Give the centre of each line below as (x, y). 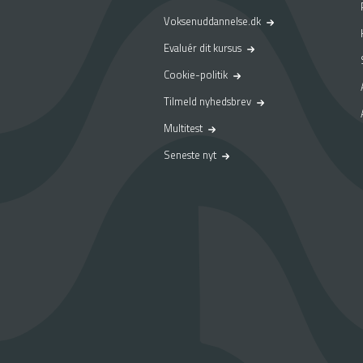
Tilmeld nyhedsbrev (207, 101)
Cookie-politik (196, 74)
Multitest (183, 128)
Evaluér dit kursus (203, 47)
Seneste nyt (190, 154)
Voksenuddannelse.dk (212, 21)
